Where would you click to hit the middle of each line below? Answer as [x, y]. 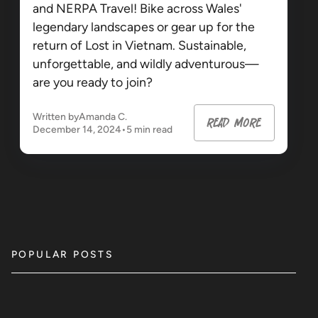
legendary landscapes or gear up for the [143, 27]
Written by [55, 116]
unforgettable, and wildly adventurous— [146, 64]
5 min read [149, 129]
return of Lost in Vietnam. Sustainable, [139, 45]
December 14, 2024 [77, 129]
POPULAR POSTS [62, 254]
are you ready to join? [92, 82]
